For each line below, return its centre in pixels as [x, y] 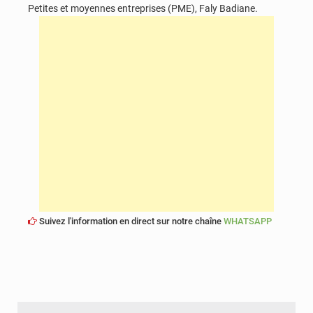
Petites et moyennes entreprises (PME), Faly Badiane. [143, 8]
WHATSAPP [248, 221]
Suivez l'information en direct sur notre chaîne [130, 221]
